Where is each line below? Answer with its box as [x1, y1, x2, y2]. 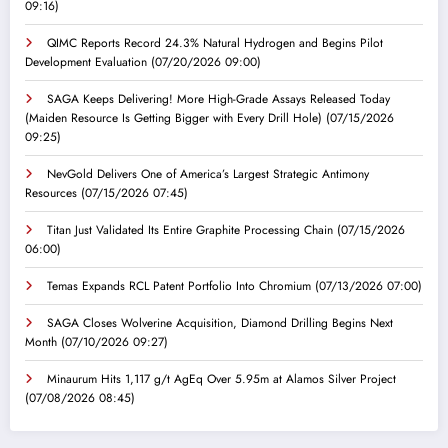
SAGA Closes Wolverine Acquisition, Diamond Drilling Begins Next [47, 314, 393, 333]
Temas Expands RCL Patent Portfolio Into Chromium [47, 277, 311, 296]
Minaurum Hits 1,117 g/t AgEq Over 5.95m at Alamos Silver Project [47, 370, 396, 389]
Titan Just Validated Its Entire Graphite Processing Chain [47, 221, 333, 240]
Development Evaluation [25, 53, 147, 72]
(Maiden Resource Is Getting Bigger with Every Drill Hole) [25, 109, 322, 128]
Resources [25, 184, 77, 203]
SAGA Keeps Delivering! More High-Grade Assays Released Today [47, 90, 390, 109]
